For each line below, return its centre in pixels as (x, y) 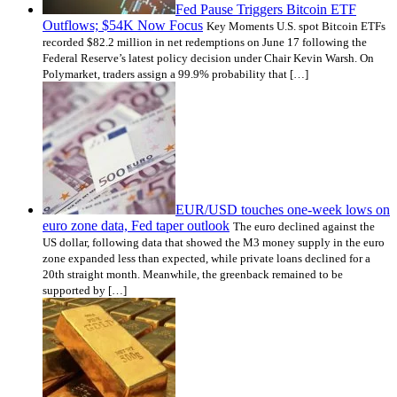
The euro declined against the (304, 227)
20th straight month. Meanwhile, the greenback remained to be (193, 275)
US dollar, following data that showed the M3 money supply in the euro (214, 243)
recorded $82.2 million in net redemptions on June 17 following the (205, 43)
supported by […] (85, 291)
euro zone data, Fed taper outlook (136, 226)
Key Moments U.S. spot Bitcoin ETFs (296, 27)
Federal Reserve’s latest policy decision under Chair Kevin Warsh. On (208, 58)
